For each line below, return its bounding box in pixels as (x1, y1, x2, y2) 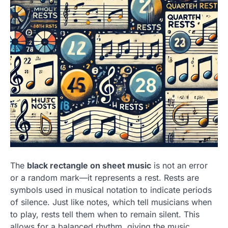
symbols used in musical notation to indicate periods (10, 185, 212, 195)
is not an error (151, 160, 208, 171)
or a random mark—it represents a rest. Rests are (10, 173, 199, 183)
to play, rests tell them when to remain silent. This (10, 209, 199, 220)
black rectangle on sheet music (27, 160, 151, 171)
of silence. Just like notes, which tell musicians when (10, 197, 212, 208)
